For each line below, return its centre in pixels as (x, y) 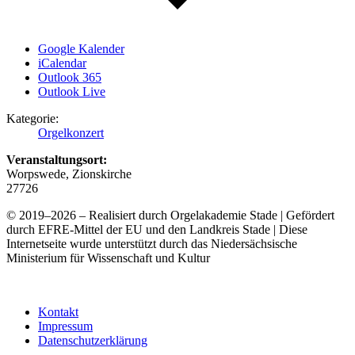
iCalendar (62, 63)
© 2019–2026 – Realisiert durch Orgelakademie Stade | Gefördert (170, 215)
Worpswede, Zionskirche (69, 174)
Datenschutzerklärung (93, 340)
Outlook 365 (70, 77)
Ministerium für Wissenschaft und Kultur (108, 258)
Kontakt (58, 311)
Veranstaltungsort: (57, 159)
